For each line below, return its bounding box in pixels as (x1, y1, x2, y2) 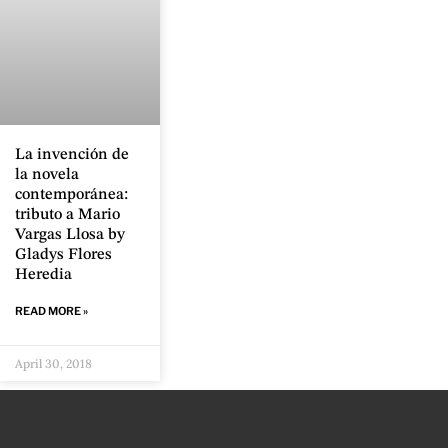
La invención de (15, 147, 129, 164)
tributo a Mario (15, 207, 120, 224)
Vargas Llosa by (15, 227, 125, 244)
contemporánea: (15, 187, 128, 204)
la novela (15, 167, 79, 184)
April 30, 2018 (15, 356, 92, 372)
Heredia (15, 267, 72, 284)
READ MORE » (15, 304, 88, 319)
